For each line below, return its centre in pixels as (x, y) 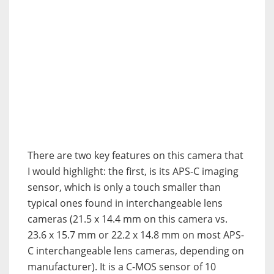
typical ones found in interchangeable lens (125, 203)
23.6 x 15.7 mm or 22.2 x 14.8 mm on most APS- (136, 235)
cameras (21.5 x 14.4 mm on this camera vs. (128, 219)
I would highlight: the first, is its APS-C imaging (133, 172)
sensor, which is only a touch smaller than (124, 187)
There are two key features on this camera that (135, 156)
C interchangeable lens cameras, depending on (136, 251)
